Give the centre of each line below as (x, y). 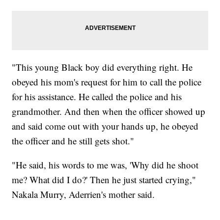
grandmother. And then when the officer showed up (109, 111)
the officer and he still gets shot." (75, 141)
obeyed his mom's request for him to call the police (107, 82)
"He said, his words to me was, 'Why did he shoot (105, 165)
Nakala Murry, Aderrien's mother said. (83, 194)
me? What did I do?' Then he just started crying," (104, 180)
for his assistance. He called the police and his (97, 97)
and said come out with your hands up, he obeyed (105, 126)
